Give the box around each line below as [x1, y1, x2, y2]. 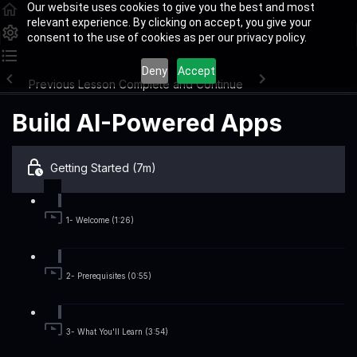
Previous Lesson [29, 77, 116, 91]
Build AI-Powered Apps [12, 108, 282, 137]
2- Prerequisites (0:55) [66, 272, 151, 281]
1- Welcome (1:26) [66, 216, 134, 226]
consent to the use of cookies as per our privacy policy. [26, 31, 307, 44]
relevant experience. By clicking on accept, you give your [26, 16, 312, 29]
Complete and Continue [119, 77, 243, 91]
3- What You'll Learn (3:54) [66, 328, 168, 337]
